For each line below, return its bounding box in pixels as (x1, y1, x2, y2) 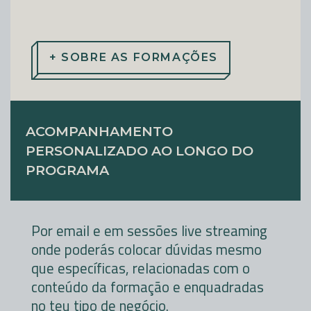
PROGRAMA (26, 162, 109, 179)
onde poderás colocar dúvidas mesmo (31, 238, 262, 261)
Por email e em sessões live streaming (31, 219, 267, 242)
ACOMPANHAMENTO (26, 123, 173, 140)
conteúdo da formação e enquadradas (31, 276, 264, 299)
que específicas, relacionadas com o (31, 257, 250, 280)
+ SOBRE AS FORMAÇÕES (49, 51, 218, 65)
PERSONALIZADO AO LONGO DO (26, 142, 253, 160)
